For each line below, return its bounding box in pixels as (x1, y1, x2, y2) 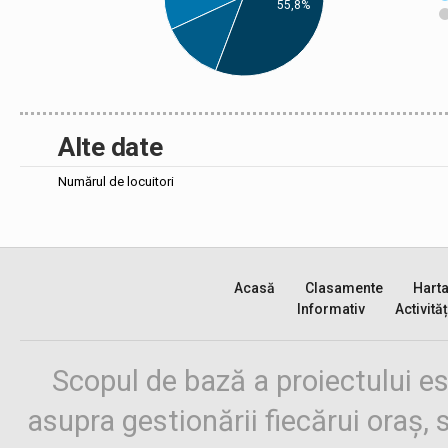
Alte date (58, 132, 163, 162)
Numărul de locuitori (58, 174, 174, 189)
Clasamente (304, 280, 383, 296)
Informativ (297, 301, 365, 317)
